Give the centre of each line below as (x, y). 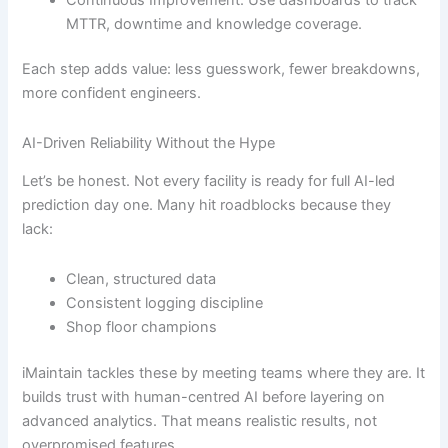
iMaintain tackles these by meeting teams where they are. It (224, 372)
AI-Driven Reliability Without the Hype (149, 142)
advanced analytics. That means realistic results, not (200, 420)
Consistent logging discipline (165, 302)
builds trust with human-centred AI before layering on (204, 396)
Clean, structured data (141, 278)
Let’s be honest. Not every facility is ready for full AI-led (209, 181)
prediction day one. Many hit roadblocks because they (207, 205)
